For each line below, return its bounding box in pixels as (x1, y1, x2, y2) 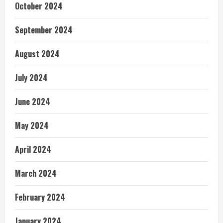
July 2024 (15, 71, 48, 84)
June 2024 (15, 95, 50, 108)
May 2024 (15, 119, 49, 131)
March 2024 (15, 167, 57, 179)
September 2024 (15, 23, 73, 36)
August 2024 (15, 47, 60, 60)
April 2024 (15, 143, 51, 155)
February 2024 (15, 191, 65, 203)
